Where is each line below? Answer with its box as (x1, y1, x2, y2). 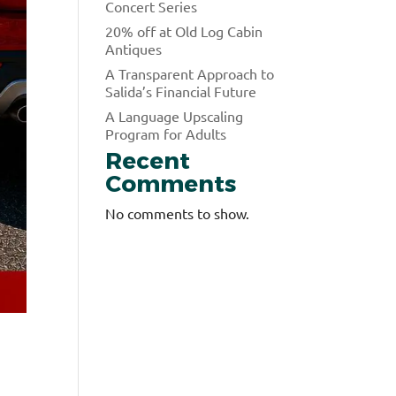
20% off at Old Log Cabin (105, 21, 263, 40)
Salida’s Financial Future (105, 81, 257, 100)
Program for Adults (105, 124, 227, 142)
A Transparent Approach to (105, 64, 275, 82)
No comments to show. (105, 203, 250, 222)
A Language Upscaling (105, 106, 244, 125)
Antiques (105, 39, 163, 57)
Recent (105, 146, 191, 175)
